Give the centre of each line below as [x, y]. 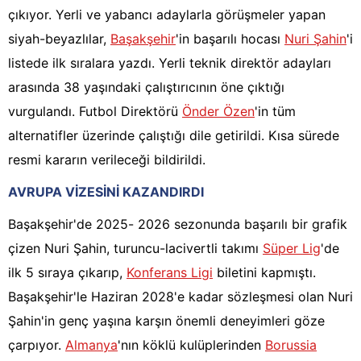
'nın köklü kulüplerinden [191, 345]
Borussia [291, 345]
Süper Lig [292, 249]
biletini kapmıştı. [264, 273]
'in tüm [275, 112]
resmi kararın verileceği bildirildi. [107, 160]
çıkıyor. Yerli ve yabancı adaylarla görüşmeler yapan [167, 15]
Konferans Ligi [170, 273]
